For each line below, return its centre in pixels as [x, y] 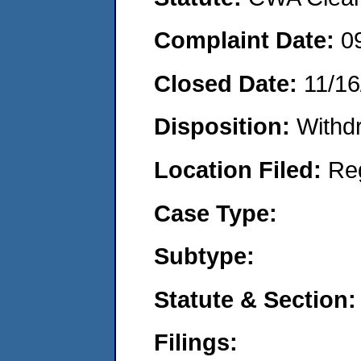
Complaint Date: [247, 40]
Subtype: [204, 256]
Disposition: [225, 127]
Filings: [196, 342]
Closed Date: [229, 83]
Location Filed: [241, 169]
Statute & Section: [255, 299]
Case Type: [216, 213]
